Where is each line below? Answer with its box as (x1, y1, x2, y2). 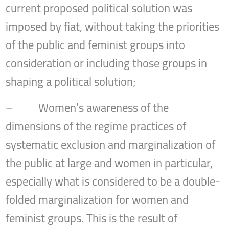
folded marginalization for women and (6, 189, 189, 211)
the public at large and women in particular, (6, 152, 213, 174)
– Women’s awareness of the (6, 97, 169, 119)
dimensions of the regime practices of (6, 116, 187, 138)
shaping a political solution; (6, 71, 136, 93)
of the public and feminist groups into (6, 34, 186, 56)
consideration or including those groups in (6, 53, 208, 75)
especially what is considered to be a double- (6, 171, 221, 193)
